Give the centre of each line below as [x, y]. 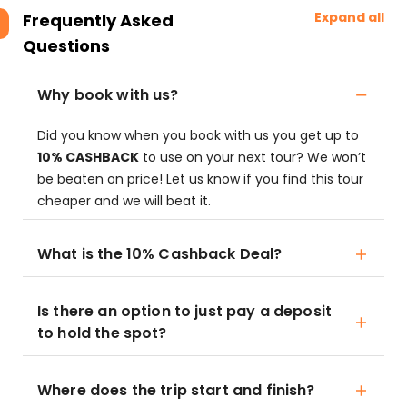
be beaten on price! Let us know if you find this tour [200, 179]
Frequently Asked [98, 20]
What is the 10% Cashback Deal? [160, 254]
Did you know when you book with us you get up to [198, 135]
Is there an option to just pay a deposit [184, 311]
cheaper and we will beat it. [124, 201]
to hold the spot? [102, 333]
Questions [66, 46]
